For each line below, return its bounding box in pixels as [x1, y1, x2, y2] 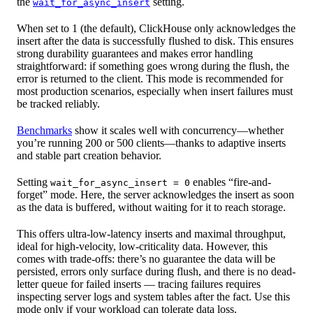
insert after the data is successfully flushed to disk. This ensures [17, 35, 293, 48]
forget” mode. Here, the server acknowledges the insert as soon [17, 189, 294, 201]
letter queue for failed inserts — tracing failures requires [17, 278, 261, 291]
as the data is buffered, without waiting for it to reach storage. [17, 201, 286, 214]
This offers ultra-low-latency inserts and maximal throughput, [17, 228, 286, 240]
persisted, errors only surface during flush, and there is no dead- [17, 265, 296, 278]
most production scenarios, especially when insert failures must [17, 85, 293, 98]
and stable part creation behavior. [17, 150, 161, 162]
